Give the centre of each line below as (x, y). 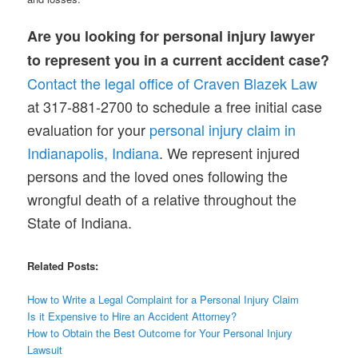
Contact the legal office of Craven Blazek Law (173, 84)
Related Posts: (63, 266)
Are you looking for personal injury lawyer (171, 36)
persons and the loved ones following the (158, 176)
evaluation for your (89, 130)
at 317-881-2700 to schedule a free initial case (175, 107)
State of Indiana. (80, 223)
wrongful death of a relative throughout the (162, 199)
